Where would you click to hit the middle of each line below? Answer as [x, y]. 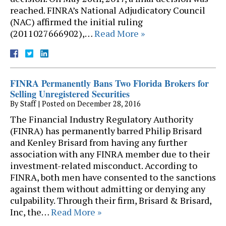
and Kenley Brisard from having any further [99, 143]
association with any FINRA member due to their [110, 154]
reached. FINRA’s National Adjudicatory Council [108, 10]
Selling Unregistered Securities [70, 94]
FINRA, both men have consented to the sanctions [113, 177]
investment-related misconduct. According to [104, 166]
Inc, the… [31, 212]
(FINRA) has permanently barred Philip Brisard [106, 131]
